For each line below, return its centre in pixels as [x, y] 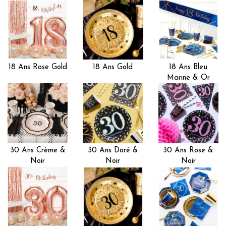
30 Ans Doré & [113, 151]
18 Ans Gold [113, 67]
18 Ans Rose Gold [38, 67]
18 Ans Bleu [188, 67]
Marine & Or [188, 78]
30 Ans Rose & [188, 151]
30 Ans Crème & [38, 151]
